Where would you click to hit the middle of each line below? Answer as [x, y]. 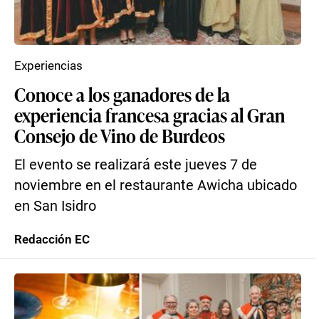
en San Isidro [55, 206]
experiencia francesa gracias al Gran [150, 115]
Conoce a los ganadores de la [122, 94]
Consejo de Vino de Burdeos [120, 135]
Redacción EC [52, 239]
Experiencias [48, 66]
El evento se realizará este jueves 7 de [136, 165]
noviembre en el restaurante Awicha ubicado [156, 185]
